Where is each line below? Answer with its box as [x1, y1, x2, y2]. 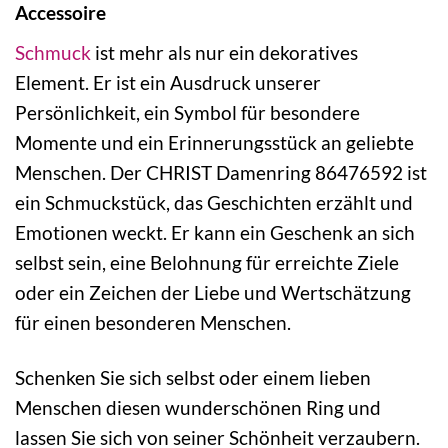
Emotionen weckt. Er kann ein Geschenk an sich [15, 220, 415, 244]
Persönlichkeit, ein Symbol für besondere [15, 100, 360, 124]
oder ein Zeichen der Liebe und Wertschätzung [15, 280, 411, 304]
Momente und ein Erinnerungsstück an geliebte [15, 130, 414, 154]
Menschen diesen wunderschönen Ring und [15, 395, 381, 419]
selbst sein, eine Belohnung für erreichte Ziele [15, 250, 399, 274]
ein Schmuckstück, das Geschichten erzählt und [15, 190, 413, 214]
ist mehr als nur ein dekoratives [91, 40, 358, 64]
